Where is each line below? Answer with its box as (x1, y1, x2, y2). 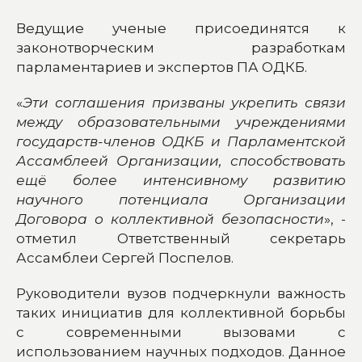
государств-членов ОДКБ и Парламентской (16, 133, 346, 149)
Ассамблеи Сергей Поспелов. (16, 249, 237, 266)
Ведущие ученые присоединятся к (16, 19, 346, 36)
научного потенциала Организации (16, 191, 346, 208)
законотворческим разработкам (16, 39, 346, 56)
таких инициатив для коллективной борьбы (16, 304, 346, 321)
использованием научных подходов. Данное (16, 343, 346, 360)
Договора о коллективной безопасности (16, 210, 324, 227)
